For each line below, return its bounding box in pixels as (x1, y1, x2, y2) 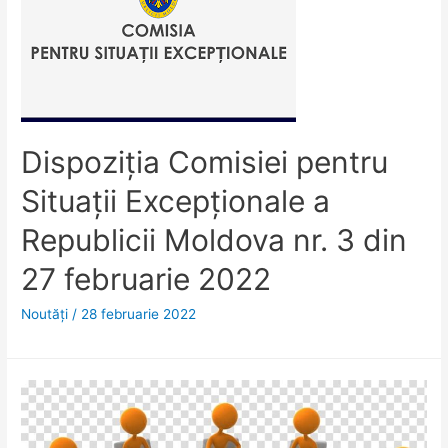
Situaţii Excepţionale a (21, 182, 331, 219)
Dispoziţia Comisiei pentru (21, 143, 389, 180)
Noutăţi (21, 305, 69, 322)
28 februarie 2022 (81, 305, 197, 322)
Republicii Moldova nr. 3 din (21, 221, 408, 258)
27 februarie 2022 (21, 260, 272, 297)
